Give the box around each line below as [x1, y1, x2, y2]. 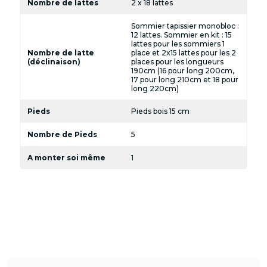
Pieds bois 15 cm [131, 107, 190, 116]
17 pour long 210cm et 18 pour [131, 74, 239, 84]
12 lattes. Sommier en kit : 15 [131, 30, 232, 39]
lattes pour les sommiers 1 [131, 39, 225, 48]
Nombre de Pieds [27, 129, 97, 139]
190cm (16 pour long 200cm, [131, 66, 235, 75]
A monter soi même [27, 153, 105, 162]
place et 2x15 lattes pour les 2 [131, 48, 237, 57]
